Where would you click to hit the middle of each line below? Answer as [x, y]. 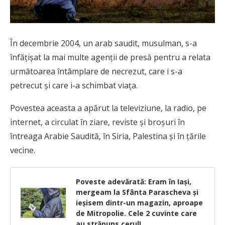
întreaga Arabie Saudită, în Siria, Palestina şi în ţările [108, 136]
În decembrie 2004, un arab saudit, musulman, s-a [103, 43]
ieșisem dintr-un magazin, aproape [139, 203]
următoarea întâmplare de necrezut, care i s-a [96, 71]
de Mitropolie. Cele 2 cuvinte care [136, 213]
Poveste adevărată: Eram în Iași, [134, 182]
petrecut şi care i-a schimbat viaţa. [74, 85]
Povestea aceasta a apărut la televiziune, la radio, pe [108, 108]
